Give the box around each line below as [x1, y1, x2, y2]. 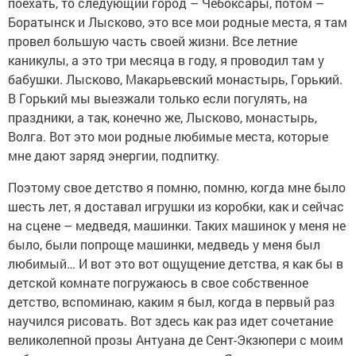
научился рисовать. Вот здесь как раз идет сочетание [8, 312, 333, 330]
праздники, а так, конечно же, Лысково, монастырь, [8, 109, 317, 126]
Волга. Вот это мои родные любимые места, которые [8, 128, 328, 145]
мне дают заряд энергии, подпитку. [8, 147, 219, 164]
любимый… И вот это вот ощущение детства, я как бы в [8, 255, 343, 273]
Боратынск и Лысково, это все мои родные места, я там [8, 14, 347, 31]
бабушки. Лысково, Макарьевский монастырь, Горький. [8, 71, 342, 88]
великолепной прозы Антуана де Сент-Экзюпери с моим [8, 331, 343, 349]
